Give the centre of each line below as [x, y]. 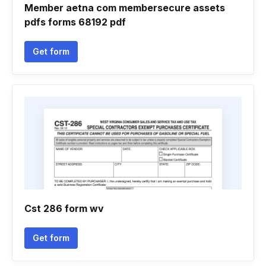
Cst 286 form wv [64, 208]
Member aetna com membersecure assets [125, 8]
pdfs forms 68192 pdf [75, 22]
